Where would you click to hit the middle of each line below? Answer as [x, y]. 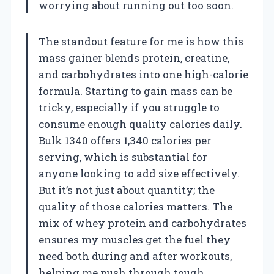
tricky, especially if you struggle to [129, 107]
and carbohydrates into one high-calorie [143, 74]
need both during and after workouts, [135, 256]
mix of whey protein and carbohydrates [143, 223]
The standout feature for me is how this [141, 41]
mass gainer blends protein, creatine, [134, 57]
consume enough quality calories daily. [140, 124]
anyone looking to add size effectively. [139, 173]
